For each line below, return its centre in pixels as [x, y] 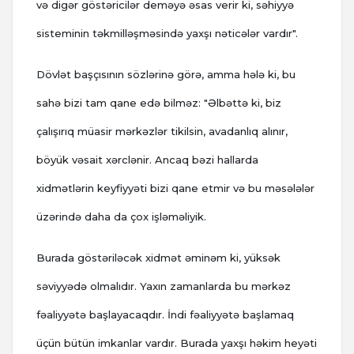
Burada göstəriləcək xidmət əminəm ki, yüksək [158, 258]
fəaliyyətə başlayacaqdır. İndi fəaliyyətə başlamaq [165, 315]
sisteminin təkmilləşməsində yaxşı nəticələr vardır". [167, 34]
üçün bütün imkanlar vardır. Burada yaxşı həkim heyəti [177, 343]
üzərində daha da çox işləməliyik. [121, 217]
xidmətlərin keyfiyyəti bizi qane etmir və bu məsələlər [175, 188]
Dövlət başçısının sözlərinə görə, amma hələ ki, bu [166, 75]
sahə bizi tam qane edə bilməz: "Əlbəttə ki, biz [159, 103]
